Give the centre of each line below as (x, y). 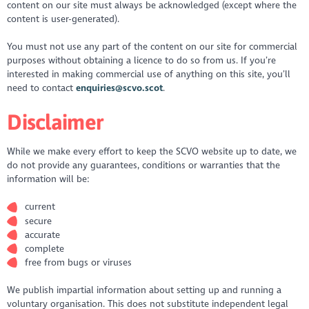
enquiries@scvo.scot (120, 88)
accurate (43, 235)
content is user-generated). (64, 19)
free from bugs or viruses (79, 263)
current (41, 207)
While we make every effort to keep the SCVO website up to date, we (152, 151)
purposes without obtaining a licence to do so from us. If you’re (142, 61)
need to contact (42, 88)
